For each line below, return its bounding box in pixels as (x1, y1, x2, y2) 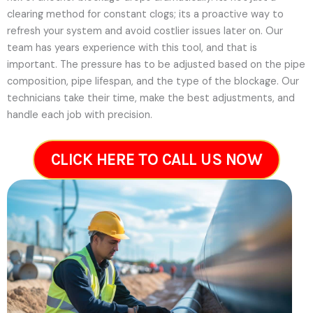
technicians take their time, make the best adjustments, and (7, 91, 295, 105)
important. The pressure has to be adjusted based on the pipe (7, 57, 305, 71)
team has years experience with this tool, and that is (7, 41, 257, 54)
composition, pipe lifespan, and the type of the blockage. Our (7, 74, 299, 88)
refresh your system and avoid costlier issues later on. (7, 24, 265, 38)
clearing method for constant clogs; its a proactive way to (7, 7, 284, 21)
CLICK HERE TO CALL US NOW (50, 150, 263, 170)
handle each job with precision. (7, 108, 152, 122)
